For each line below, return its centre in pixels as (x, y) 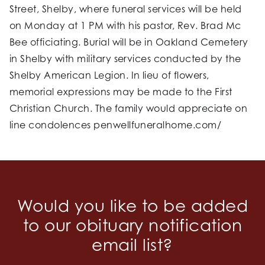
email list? (132, 245)
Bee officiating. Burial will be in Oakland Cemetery (129, 42)
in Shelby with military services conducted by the (125, 59)
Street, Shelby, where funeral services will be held (126, 9)
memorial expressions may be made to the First (121, 92)
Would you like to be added (132, 206)
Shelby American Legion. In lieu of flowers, (109, 75)
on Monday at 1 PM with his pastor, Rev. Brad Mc (125, 26)
